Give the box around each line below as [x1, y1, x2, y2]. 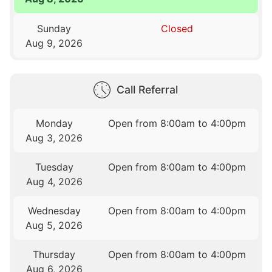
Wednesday [27, 204, 81, 217]
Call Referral [116, 83, 178, 96]
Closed [160, 22, 193, 35]
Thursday [33, 248, 76, 260]
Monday [35, 117, 73, 129]
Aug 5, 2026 [25, 219, 83, 231]
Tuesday [35, 160, 73, 173]
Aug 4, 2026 [25, 175, 83, 188]
